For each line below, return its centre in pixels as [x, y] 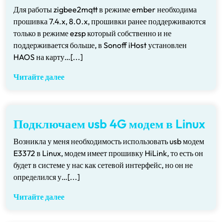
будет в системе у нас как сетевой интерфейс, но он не [103, 165]
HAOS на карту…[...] [48, 57]
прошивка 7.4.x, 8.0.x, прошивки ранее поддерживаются [110, 21]
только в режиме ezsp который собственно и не [92, 33]
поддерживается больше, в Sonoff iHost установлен [100, 45]
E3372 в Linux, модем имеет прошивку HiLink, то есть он [108, 153]
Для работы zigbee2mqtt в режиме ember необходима [105, 9]
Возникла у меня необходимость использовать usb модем [109, 141]
